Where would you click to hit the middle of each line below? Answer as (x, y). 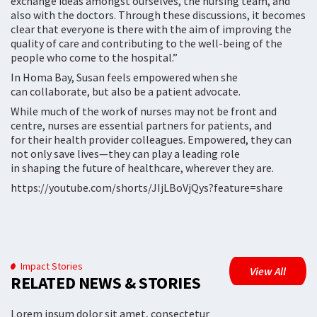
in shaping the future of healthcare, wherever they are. (144, 167)
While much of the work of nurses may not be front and (144, 111)
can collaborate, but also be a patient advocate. (128, 91)
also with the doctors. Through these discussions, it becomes (158, 15)
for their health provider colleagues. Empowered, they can (151, 139)
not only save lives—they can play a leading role (125, 153)
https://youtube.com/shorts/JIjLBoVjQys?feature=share (147, 187)
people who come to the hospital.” (96, 57)
